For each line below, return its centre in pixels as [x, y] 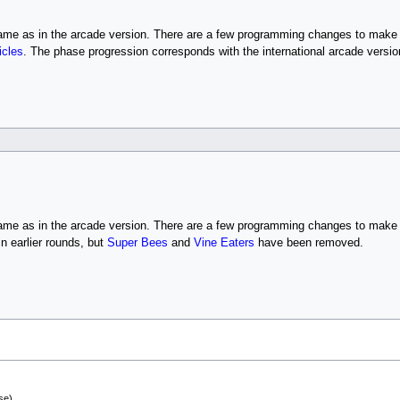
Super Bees [137, 242]
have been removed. [308, 242]
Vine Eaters [224, 242]
